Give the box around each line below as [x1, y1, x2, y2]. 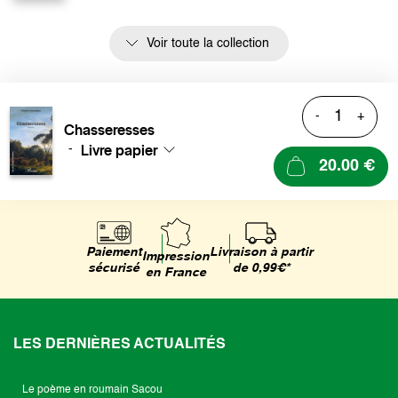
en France [145, 266, 206, 279]
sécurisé [88, 262, 139, 275]
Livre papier [81, 139, 158, 160]
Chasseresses [64, 119, 155, 139]
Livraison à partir [209, 245, 313, 259]
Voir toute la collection [147, 36, 269, 50]
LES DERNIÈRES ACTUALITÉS [13, 337, 226, 352]
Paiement [85, 246, 142, 259]
